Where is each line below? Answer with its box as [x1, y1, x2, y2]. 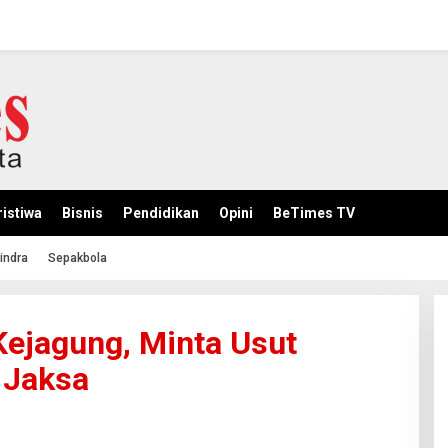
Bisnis [62, 205, 103, 221]
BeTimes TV [273, 205, 355, 221]
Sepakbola [48, 251, 107, 265]
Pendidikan [123, 205, 199, 221]
